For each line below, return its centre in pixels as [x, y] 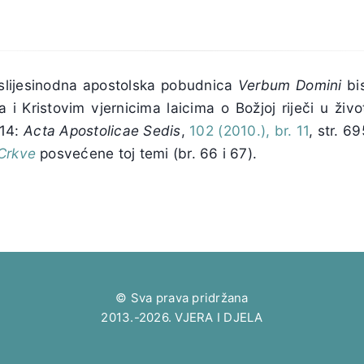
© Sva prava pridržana [182, 298]
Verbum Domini [290, 84]
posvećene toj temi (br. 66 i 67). [147, 153]
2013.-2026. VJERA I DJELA [182, 317]
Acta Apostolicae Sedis [102, 130]
